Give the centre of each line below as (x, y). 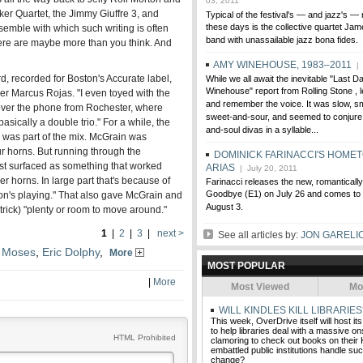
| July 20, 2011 (266, 168)
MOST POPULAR (246, 266)
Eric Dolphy (71, 252)
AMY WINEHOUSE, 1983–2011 (282, 65)
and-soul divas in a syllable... (265, 130)
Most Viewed (260, 287)
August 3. (224, 207)
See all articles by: (257, 235)
